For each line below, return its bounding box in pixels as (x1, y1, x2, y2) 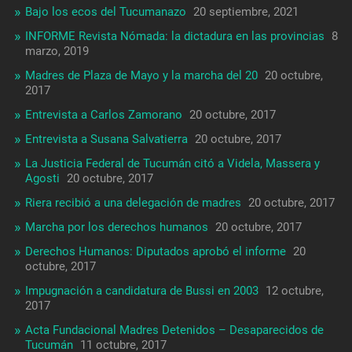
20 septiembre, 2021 (192, 5, 299, 20)
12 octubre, (265, 284, 324, 299)
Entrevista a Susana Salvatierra (24, 132, 188, 147)
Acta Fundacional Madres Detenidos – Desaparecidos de (24, 323, 324, 338)
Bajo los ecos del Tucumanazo (24, 5, 186, 20)
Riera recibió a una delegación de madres (24, 196, 241, 211)
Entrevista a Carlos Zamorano (24, 108, 182, 123)
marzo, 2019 (24, 44, 89, 59)
